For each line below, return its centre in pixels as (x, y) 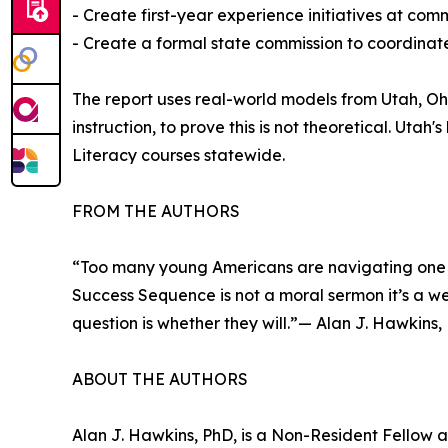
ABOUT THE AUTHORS (160, 379)
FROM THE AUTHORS (156, 211)
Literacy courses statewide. (178, 155)
